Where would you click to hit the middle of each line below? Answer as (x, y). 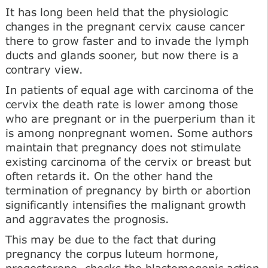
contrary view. (44, 69)
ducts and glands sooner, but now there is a (122, 55)
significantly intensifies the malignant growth (126, 204)
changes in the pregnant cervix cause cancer (125, 26)
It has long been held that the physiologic (117, 12)
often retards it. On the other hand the (109, 176)
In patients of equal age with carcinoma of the (130, 89)
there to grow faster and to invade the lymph (127, 40)
